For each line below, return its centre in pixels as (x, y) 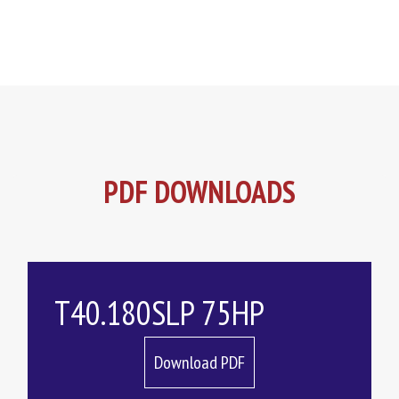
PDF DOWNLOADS (199, 191)
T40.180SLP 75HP (159, 312)
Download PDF (199, 362)
